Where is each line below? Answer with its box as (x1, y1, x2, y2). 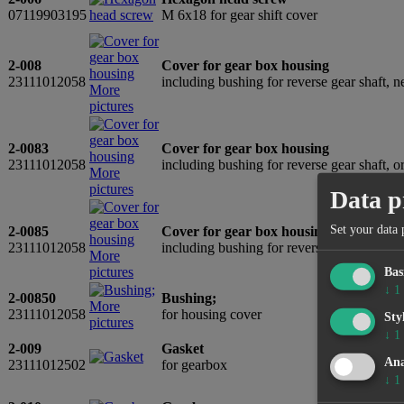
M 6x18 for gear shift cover (161, 6, 317, 23)
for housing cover (161, 306, 262, 322)
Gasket (161, 340, 204, 356)
